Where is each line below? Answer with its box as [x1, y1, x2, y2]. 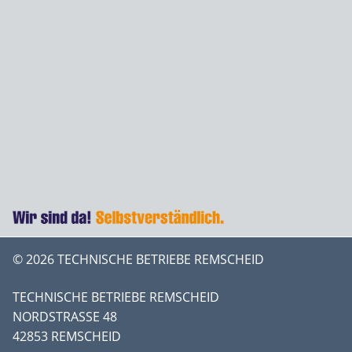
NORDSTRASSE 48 [13, 307, 110, 325]
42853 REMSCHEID [13, 327, 121, 345]
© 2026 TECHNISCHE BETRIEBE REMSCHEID [13, 251, 264, 269]
